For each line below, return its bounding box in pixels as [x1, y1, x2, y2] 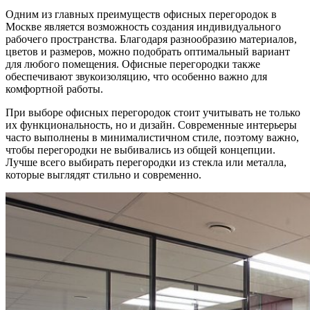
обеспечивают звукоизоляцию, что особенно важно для [6, 70, 267, 82]
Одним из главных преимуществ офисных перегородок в [6, 8, 277, 20]
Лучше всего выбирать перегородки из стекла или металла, [6, 156, 286, 168]
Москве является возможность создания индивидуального [6, 20, 281, 33]
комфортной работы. [6, 82, 103, 95]
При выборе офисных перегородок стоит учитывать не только [6, 106, 300, 118]
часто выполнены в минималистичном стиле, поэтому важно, [6, 131, 299, 143]
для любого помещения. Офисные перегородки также [6, 57, 260, 70]
